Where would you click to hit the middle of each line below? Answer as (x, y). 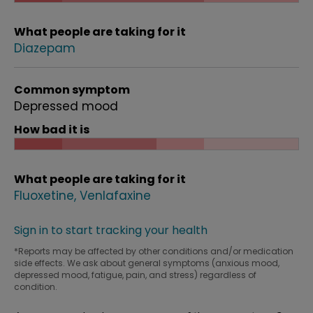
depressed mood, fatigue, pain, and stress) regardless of (135, 275)
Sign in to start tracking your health (111, 230)
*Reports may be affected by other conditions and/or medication (154, 251)
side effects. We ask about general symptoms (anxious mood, (147, 263)
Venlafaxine (115, 196)
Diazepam (45, 48)
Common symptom (72, 90)
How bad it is (52, 130)
